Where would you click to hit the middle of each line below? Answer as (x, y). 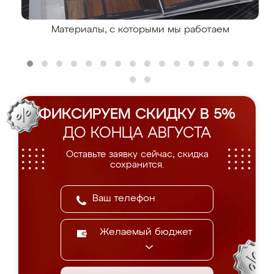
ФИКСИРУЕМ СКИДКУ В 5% (137, 114)
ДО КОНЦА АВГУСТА (137, 133)
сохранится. (137, 165)
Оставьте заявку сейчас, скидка (137, 154)
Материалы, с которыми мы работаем (140, 30)
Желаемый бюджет (146, 232)
